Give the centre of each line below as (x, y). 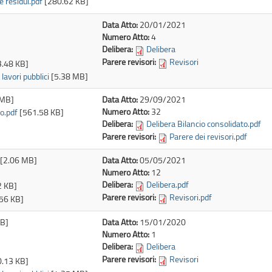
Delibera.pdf (168, 184)
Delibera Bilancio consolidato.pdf (204, 123)
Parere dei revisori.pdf (208, 137)
